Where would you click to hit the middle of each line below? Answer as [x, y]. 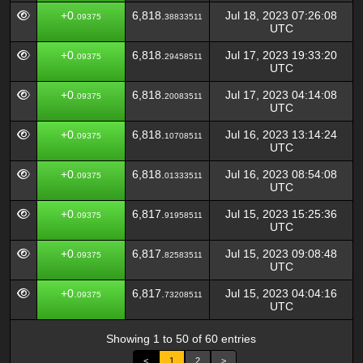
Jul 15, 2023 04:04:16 [281, 293]
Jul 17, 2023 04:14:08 [281, 95]
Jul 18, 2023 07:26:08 [281, 15]
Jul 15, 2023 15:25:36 [281, 214]
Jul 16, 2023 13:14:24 [281, 135]
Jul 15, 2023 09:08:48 [281, 254]
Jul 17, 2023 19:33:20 [281, 55]
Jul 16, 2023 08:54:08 [281, 174]
